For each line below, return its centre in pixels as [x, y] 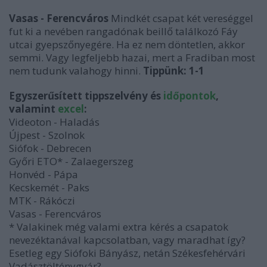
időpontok [190, 96]
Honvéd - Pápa [44, 174]
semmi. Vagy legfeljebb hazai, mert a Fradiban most [132, 58]
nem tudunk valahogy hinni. [76, 71]
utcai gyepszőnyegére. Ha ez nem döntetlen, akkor [127, 44]
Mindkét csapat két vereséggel [182, 18]
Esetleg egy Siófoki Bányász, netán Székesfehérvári [127, 253]
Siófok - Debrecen [50, 148]
